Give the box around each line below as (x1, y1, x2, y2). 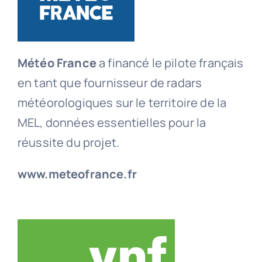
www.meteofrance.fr (17, 166, 137, 182)
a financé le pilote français (96, 55, 244, 71)
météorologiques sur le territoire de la (17, 95, 227, 111)
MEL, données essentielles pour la (17, 115, 206, 131)
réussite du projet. (17, 135, 120, 151)
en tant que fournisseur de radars (17, 75, 202, 91)
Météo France (17, 55, 96, 71)
